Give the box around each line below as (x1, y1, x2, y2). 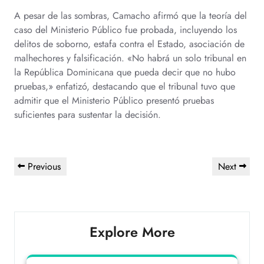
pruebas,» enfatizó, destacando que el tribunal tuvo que (14, 80, 235, 93)
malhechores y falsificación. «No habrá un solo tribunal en (14, 51, 246, 65)
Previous (28, 160, 61, 173)
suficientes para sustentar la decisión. (14, 108, 161, 121)
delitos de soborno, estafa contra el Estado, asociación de (14, 37, 245, 51)
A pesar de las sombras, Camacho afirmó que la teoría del (14, 9, 247, 22)
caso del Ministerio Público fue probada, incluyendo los (14, 23, 237, 37)
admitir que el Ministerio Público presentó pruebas (14, 94, 214, 107)
